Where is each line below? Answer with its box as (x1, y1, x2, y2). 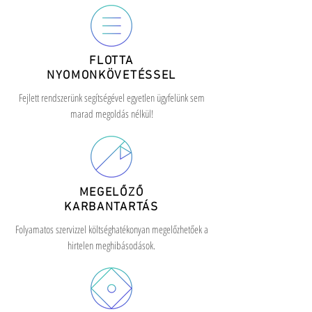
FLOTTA (89, 54, 134, 68)
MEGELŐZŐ (79, 186, 144, 200)
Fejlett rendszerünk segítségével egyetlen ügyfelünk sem (18, 91, 205, 104)
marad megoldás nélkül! (70, 107, 153, 120)
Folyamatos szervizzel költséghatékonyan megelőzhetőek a (15, 222, 208, 236)
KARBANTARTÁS (64, 201, 159, 214)
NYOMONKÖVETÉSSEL (46, 69, 177, 83)
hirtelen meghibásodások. (68, 238, 155, 252)
